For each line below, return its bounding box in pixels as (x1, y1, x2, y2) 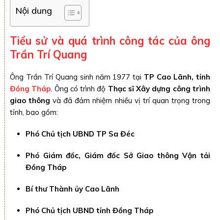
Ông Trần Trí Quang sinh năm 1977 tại (10, 72, 144, 82)
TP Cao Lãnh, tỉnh (144, 72, 211, 82)
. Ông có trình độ (51, 84, 108, 93)
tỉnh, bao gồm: (10, 108, 58, 117)
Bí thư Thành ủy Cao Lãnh (26, 184, 119, 193)
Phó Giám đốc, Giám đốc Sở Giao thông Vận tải (26, 151, 210, 160)
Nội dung (15, 5, 52, 17)
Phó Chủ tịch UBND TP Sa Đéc (26, 129, 135, 138)
